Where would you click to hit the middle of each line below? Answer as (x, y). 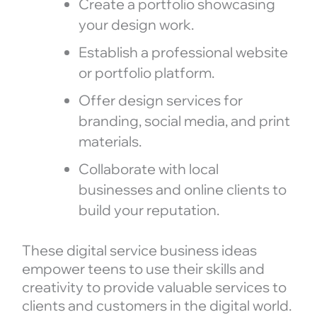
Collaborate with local (148, 168)
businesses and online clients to (182, 189)
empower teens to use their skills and (143, 268)
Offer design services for (160, 100)
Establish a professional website (183, 52)
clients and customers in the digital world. (156, 305)
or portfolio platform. (146, 72)
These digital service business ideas (139, 250)
